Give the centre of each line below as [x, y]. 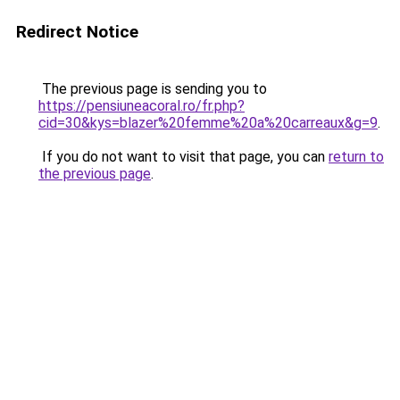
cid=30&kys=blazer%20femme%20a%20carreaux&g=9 [208, 123]
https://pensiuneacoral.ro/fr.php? [142, 106]
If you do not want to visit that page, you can [183, 157]
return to [356, 157]
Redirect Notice [77, 32]
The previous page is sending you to [153, 89]
